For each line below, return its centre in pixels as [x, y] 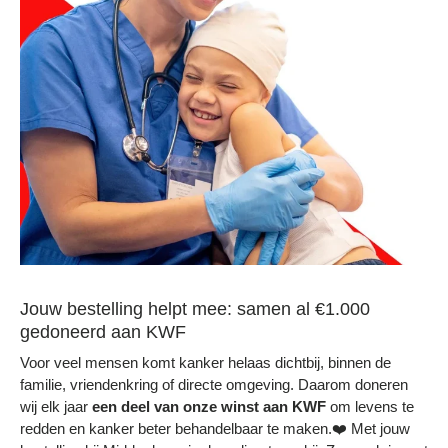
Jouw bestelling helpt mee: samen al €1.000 [195, 308]
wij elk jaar [56, 406]
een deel [121, 406]
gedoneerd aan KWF [103, 331]
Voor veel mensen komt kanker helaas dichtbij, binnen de [205, 362]
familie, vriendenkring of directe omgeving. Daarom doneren [214, 384]
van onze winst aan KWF [240, 406]
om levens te [370, 406]
